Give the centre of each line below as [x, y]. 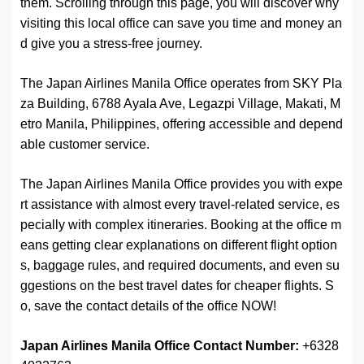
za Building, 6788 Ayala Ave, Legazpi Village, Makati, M [180, 104]
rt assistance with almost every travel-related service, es [180, 205]
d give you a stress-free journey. [111, 44]
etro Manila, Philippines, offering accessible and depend [182, 124]
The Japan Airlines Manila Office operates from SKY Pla [181, 84]
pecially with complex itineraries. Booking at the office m [181, 225]
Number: [272, 346]
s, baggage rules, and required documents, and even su [180, 266]
